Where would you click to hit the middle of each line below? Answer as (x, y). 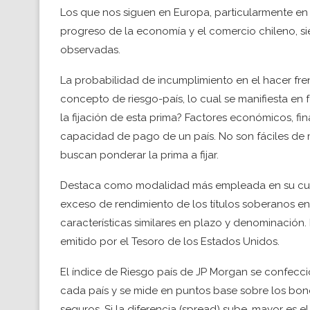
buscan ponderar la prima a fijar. (139, 155)
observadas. (90, 50)
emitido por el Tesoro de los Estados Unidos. (170, 241)
